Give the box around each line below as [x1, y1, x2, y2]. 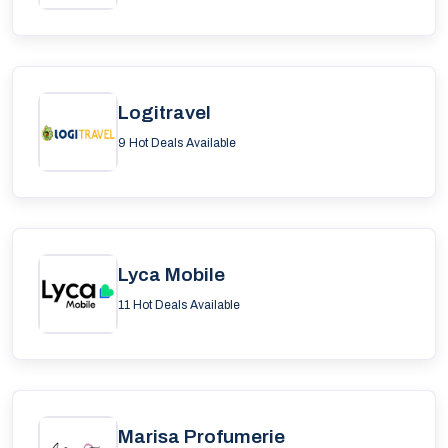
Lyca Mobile [118, 264, 225, 285]
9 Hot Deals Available [118, 136, 236, 150]
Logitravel [118, 102, 211, 123]
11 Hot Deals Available [118, 298, 240, 312]
